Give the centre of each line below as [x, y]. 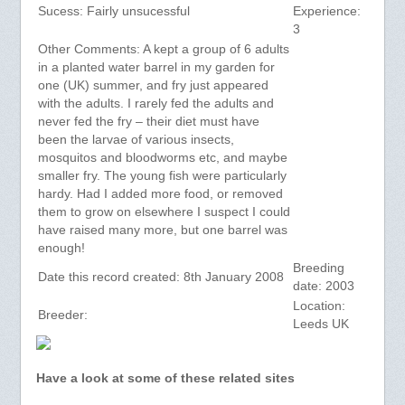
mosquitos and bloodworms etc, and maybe [162, 158]
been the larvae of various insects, [136, 140]
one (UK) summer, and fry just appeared [153, 86]
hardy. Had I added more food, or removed [160, 194]
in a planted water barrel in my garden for [156, 68]
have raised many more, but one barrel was [162, 231]
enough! [61, 249]
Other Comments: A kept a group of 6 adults [163, 50]
